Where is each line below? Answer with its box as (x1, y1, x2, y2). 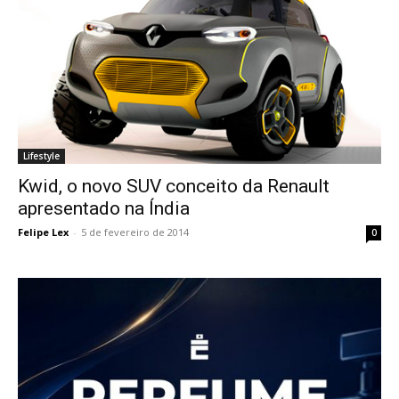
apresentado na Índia (18, 198, 190, 220)
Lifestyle (23, 150, 60, 163)
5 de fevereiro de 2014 (81, 225, 189, 240)
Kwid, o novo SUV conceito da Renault (18, 175, 330, 198)
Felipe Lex (18, 225, 69, 240)
